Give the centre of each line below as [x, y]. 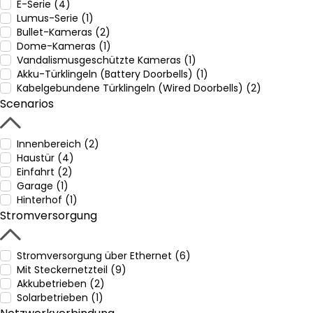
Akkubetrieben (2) [61, 284]
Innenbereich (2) [58, 144]
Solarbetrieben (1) [60, 298]
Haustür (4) [45, 158]
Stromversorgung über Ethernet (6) [104, 256]
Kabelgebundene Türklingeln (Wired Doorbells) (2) [139, 88]
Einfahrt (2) [45, 172]
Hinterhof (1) [47, 200]
